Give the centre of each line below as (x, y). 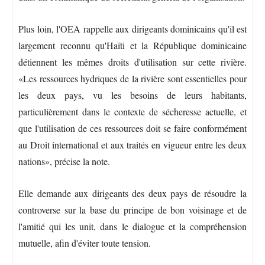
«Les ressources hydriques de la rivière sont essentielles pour (132, 79)
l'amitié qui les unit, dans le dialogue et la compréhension (132, 227)
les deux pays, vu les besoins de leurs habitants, (132, 95)
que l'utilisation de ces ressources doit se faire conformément (132, 128)
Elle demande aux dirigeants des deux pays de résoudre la (132, 193)
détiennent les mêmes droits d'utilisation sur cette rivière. (132, 62)
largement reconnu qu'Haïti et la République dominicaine (132, 46)
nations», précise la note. (64, 161)
